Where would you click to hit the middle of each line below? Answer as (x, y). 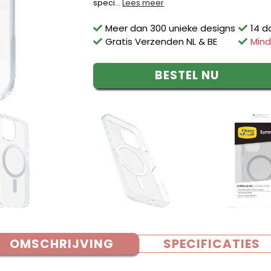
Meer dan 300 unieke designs (171, 28)
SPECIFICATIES (211, 244)
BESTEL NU (187, 75)
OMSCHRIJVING (62, 244)
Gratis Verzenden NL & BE (162, 41)
